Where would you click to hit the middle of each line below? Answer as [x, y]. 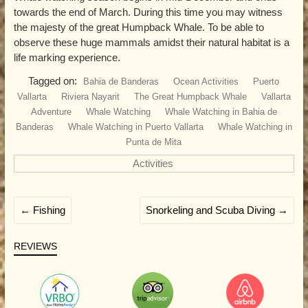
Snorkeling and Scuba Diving [212, 210]
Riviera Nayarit [90, 97]
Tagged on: [54, 81]
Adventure [51, 112]
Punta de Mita [154, 142]
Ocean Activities [206, 82]
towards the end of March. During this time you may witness [148, 12]
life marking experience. [67, 58]
